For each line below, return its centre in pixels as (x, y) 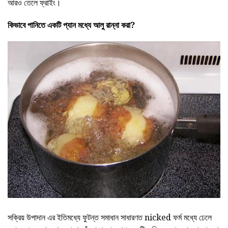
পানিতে (36, 25)
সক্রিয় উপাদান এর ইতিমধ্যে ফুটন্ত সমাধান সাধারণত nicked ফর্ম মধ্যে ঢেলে (110, 218)
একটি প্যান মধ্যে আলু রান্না (84, 25)
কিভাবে (17, 25)
